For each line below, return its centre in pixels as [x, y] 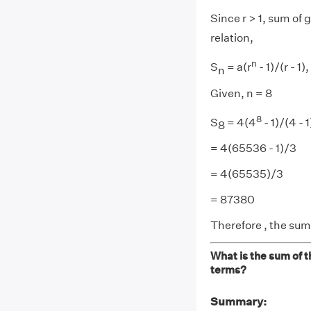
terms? [228, 269]
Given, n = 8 [241, 93]
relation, [232, 38]
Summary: [238, 301]
